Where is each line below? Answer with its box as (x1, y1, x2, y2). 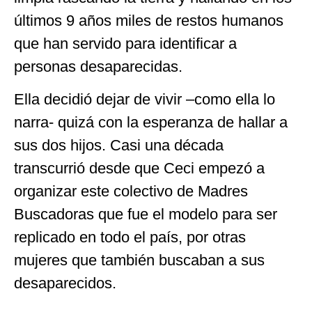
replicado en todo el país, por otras (14, 228, 246, 247)
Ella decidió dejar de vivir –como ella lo (14, 91, 275, 109)
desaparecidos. (14, 274, 116, 292)
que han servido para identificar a (14, 35, 237, 53)
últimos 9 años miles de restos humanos (14, 12, 283, 30)
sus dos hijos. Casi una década (14, 136, 224, 155)
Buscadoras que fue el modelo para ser (14, 205, 277, 224)
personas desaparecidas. (14, 58, 182, 76)
